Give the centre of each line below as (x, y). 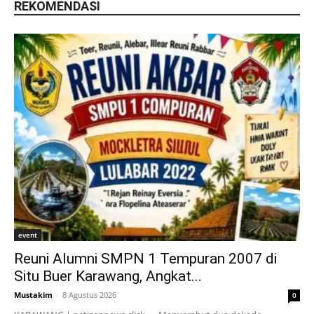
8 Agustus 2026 (89, 295)
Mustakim (33, 295)
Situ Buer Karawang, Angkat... (108, 277)
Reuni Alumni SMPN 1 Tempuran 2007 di (145, 259)
